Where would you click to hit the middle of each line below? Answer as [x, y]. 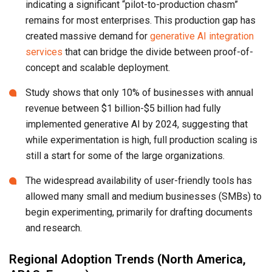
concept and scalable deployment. [98, 68]
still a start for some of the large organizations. [125, 156]
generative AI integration [202, 36]
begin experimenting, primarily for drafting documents [139, 212]
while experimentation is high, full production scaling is [141, 140]
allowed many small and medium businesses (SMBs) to [144, 197]
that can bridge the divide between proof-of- [158, 52]
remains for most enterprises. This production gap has [141, 21]
